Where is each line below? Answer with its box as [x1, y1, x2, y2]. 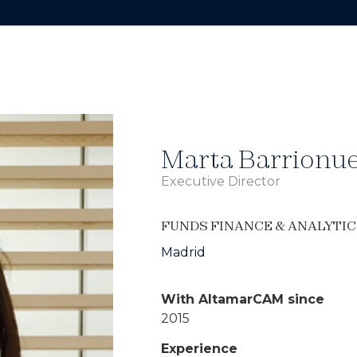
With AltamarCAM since [161, 292, 324, 307]
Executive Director [161, 174, 280, 189]
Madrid [161, 245, 206, 260]
